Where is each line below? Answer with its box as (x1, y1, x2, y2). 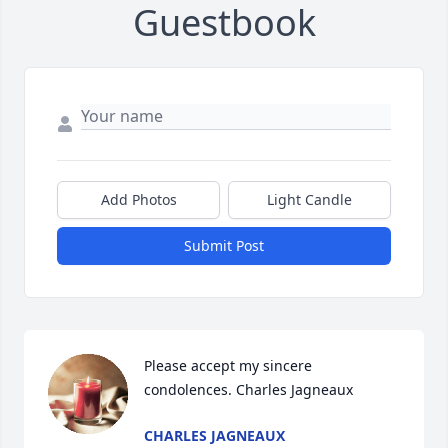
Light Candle (267, 190, 352, 210)
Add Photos (100, 190, 177, 210)
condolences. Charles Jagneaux (144, 380, 353, 400)
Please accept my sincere (144, 356, 312, 376)
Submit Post (184, 236, 264, 256)
